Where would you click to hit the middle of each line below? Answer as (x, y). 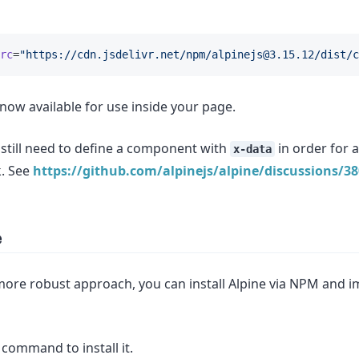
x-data (252, 149)
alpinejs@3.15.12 (263, 54)
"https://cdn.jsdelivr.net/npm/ (115, 54)
